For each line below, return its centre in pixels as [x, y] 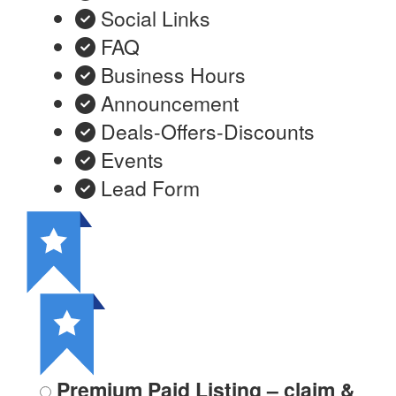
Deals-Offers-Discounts [208, 132]
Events [132, 160]
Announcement [170, 103]
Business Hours [173, 75]
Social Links [156, 19]
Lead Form [150, 188]
